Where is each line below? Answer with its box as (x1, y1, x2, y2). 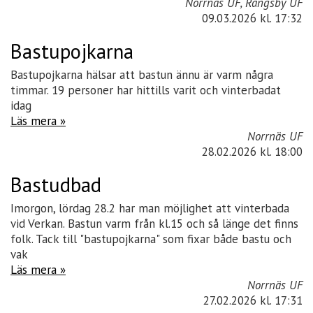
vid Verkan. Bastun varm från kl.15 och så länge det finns (10, 216, 298, 231)
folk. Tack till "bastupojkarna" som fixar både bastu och (10, 231, 291, 247)
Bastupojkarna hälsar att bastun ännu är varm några (10, 67, 273, 82)
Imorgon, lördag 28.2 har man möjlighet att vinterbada (10, 201, 289, 216)
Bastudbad (10, 172, 101, 198)
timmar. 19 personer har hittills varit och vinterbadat (10, 82, 281, 98)
